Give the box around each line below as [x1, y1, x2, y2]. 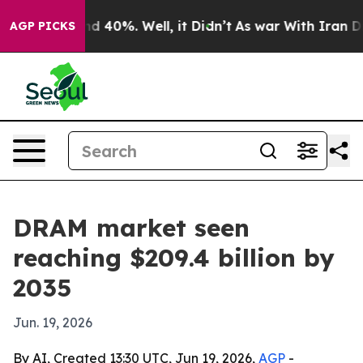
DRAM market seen [13, 212, 250, 243]
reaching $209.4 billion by [13, 242, 335, 273]
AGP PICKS [10, 19, 75, 33]
